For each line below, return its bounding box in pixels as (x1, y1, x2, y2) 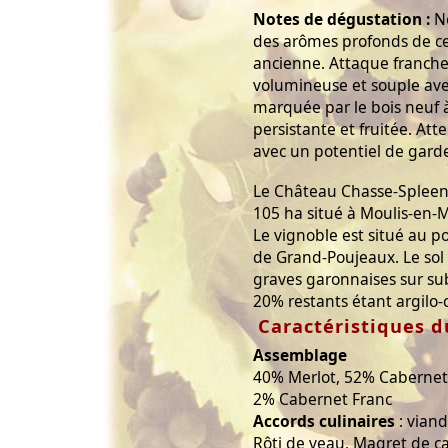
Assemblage (253, 343, 347, 366)
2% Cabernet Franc (253, 387, 392, 410)
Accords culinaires (253, 409, 395, 432)
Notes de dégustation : (253, 8, 430, 31)
